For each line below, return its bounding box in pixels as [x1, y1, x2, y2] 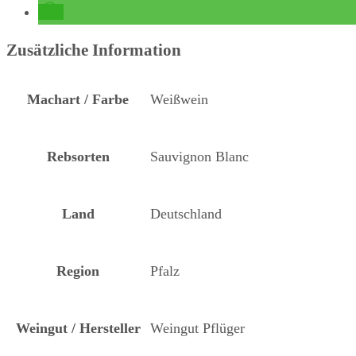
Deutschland [150, 205, 222, 222]
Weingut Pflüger [150, 319, 245, 336]
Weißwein [150, 91, 208, 107]
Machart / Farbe [27, 91, 129, 107]
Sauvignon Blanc [150, 148, 249, 164]
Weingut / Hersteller [15, 319, 141, 336]
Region [56, 262, 99, 279]
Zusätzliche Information [6, 40, 181, 60]
